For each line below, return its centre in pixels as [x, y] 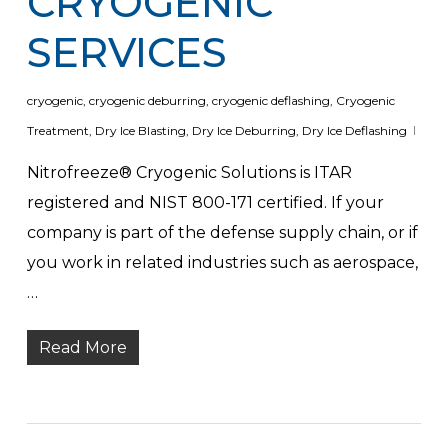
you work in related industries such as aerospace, [222, 262]
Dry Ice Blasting [140, 130]
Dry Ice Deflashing [354, 130]
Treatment [57, 130]
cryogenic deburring [147, 100]
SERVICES [126, 52]
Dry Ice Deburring [243, 130]
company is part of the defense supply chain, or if [222, 232]
